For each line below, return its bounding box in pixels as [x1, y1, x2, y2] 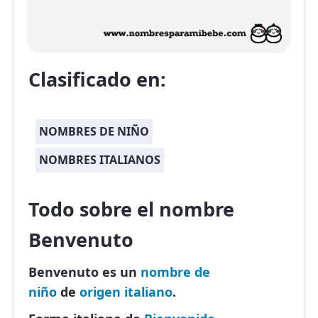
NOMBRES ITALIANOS [39, 152, 160, 168]
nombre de [141, 263, 210, 281]
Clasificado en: [28, 66, 166, 93]
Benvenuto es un [28, 263, 141, 281]
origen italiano [79, 283, 172, 301]
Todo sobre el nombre [28, 196, 234, 223]
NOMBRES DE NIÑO [39, 124, 149, 140]
